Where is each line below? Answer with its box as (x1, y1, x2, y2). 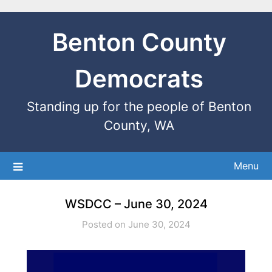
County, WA (104, 118, 174, 133)
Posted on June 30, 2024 (81, 219, 191, 230)
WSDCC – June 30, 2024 (64, 197, 208, 211)
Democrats (75, 64, 203, 93)
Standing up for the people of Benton (27, 99, 251, 114)
